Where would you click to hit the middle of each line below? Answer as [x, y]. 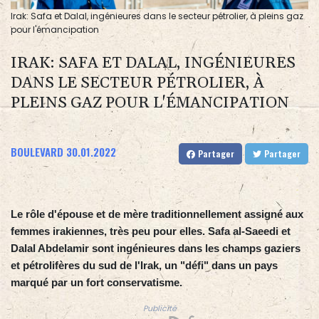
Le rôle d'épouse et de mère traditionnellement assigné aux [157, 214]
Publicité [159, 309]
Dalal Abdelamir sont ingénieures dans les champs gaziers [156, 249]
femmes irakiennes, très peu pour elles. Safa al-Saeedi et [151, 231]
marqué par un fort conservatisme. [96, 283]
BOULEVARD [37, 152]
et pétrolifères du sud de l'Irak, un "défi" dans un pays [144, 266]
